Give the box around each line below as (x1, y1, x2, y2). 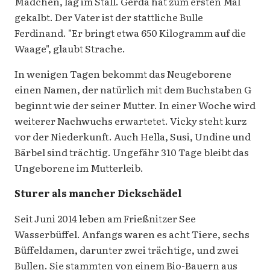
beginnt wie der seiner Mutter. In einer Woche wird (14, 98, 256, 113)
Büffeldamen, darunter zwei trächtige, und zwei (14, 242, 239, 257)
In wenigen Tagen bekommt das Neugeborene (14, 66, 231, 81)
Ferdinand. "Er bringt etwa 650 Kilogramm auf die (14, 25, 246, 40)
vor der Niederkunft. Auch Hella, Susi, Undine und (14, 129, 251, 144)
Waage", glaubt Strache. (14, 41, 125, 56)
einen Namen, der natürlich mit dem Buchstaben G (14, 82, 251, 97)
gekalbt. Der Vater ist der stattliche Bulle (14, 10, 203, 25)
